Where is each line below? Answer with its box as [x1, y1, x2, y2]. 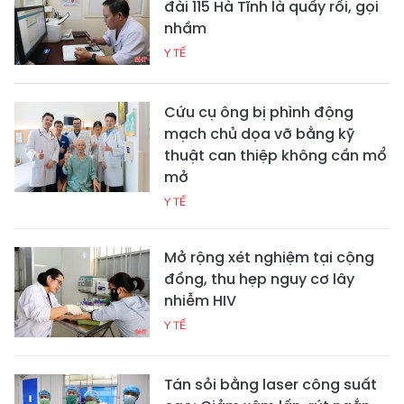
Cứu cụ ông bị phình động [164, 101, 353, 123]
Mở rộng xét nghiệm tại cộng [164, 246, 374, 268]
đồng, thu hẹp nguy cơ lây [164, 268, 354, 289]
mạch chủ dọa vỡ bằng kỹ [164, 123, 354, 144]
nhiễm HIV [164, 289, 236, 311]
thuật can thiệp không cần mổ [164, 144, 387, 166]
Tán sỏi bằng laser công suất [164, 373, 377, 395]
